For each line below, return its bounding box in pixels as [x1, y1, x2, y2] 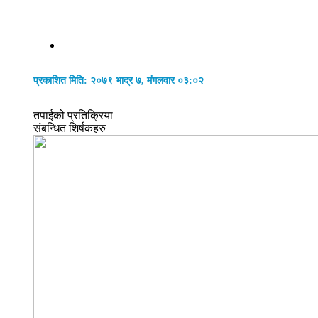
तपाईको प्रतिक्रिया [33, 109, 113, 122]
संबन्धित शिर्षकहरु [33, 122, 106, 135]
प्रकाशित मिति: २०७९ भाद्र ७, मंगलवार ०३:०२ [33, 75, 204, 86]
